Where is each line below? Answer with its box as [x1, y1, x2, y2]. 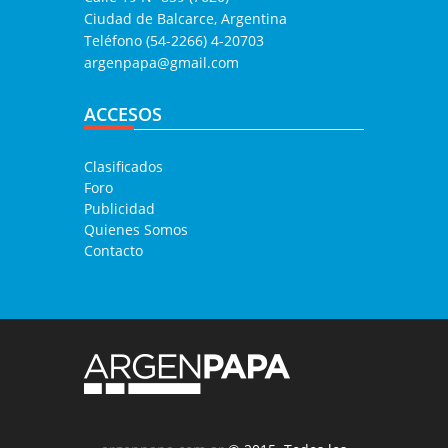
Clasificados [84, 157, 163, 177]
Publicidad [84, 199, 155, 219]
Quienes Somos [84, 220, 188, 240]
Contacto [84, 241, 143, 261]
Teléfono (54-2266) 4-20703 [84, 31, 264, 51]
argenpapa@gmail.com [84, 53, 239, 73]
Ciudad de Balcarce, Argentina [84, 9, 287, 29]
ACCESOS [84, 102, 162, 127]
